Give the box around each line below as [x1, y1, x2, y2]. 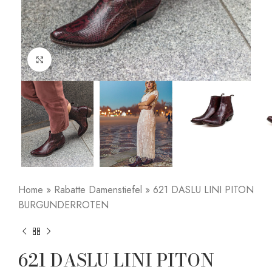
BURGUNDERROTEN [18, 198, 109, 212]
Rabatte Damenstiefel [54, 183, 142, 197]
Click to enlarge [52, 54, 109, 66]
